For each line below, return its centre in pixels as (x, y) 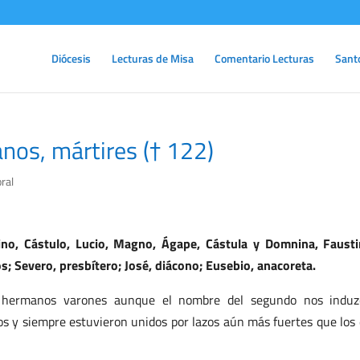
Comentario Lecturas (264, 58)
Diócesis (71, 58)
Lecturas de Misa (153, 58)
